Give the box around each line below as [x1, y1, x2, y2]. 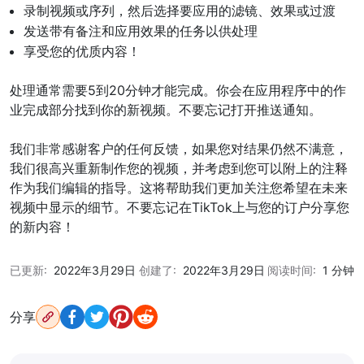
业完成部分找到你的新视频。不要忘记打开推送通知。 [10, 102, 322, 119]
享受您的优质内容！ [24, 43, 141, 60]
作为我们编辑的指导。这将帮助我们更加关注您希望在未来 [10, 180, 348, 197]
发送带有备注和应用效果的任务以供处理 [24, 23, 258, 40]
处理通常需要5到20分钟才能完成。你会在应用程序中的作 [10, 82, 346, 99]
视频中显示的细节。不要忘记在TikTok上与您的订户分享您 [10, 199, 349, 216]
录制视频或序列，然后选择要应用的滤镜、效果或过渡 [24, 2, 336, 19]
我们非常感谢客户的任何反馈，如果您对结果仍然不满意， [10, 141, 348, 158]
